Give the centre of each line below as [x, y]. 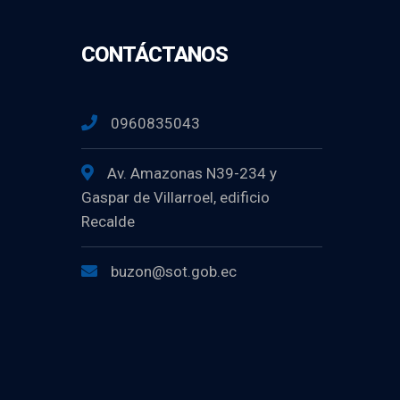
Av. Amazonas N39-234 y [192, 173]
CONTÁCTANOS [154, 54]
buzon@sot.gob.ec [174, 271]
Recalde [108, 221]
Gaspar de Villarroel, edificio [175, 197]
